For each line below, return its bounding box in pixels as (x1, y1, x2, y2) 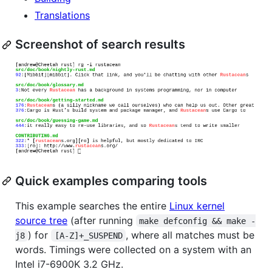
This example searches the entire (15, 199, 169, 212)
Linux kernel (169, 199, 225, 212)
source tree (15, 214, 67, 226)
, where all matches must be (126, 228, 258, 241)
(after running (67, 214, 136, 226)
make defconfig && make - (139, 216, 256, 226)
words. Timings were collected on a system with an (15, 243, 251, 256)
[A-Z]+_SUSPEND (54, 230, 123, 240)
